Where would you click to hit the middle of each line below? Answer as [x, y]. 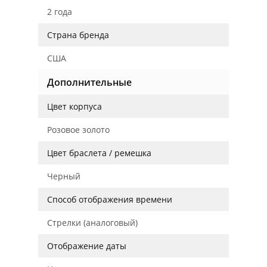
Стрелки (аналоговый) [92, 223]
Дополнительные [89, 82]
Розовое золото [78, 130]
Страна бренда [78, 35]
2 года [60, 12]
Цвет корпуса [74, 106]
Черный [64, 176]
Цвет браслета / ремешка [99, 153]
